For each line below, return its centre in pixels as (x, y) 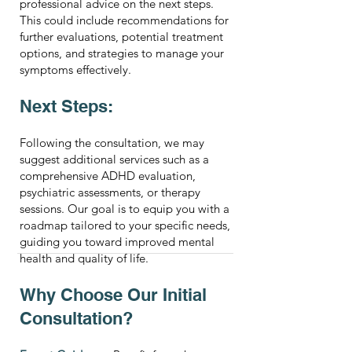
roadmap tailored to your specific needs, (125, 225)
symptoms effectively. (75, 70)
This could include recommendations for (124, 20)
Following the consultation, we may (112, 143)
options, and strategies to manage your (122, 53)
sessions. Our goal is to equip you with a (125, 209)
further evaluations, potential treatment (121, 37)
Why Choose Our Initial (113, 295)
